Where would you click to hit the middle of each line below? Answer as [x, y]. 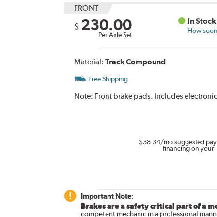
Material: [89, 62]
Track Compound [135, 62]
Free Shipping [108, 79]
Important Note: [107, 196]
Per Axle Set [115, 35]
